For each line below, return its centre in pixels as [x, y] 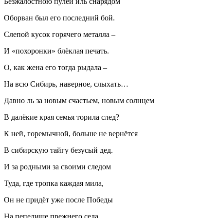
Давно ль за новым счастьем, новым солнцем [79, 100]
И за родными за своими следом [57, 166]
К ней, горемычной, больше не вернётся [71, 133]
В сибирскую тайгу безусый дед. [58, 150]
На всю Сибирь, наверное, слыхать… [66, 84]
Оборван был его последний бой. [59, 18]
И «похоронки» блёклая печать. [56, 51]
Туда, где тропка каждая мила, [54, 183]
